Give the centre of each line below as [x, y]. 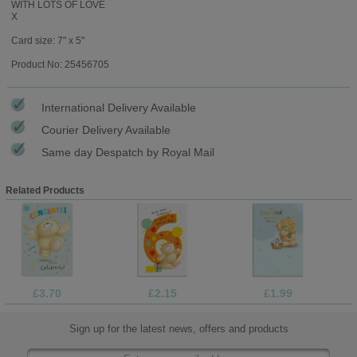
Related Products [45, 190]
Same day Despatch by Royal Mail [128, 152]
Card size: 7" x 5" [47, 40]
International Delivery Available [119, 107]
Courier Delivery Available [106, 129]
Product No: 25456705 [60, 64]
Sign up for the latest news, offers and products [178, 329]
